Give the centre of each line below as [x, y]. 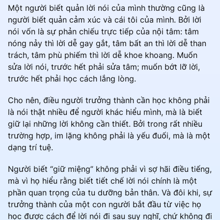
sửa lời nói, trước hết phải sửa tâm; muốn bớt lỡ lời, [104, 67]
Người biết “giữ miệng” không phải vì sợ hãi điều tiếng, [110, 169]
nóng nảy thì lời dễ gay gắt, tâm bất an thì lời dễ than [107, 43]
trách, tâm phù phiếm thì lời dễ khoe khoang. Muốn [103, 55]
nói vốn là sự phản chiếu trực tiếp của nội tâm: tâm [103, 32]
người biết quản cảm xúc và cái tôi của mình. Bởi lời [105, 20]
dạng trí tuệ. [32, 148]
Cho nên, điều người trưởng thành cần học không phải [109, 100]
